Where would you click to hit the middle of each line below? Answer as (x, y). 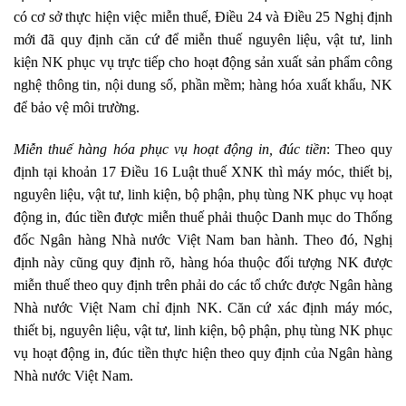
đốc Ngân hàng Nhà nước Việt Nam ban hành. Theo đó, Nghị (203, 239)
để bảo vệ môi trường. (77, 108)
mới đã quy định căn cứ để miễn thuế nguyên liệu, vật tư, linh (203, 40)
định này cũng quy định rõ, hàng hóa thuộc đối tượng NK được (203, 262)
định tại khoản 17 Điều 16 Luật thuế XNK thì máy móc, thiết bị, (203, 171)
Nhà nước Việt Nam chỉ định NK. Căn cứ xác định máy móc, (203, 307)
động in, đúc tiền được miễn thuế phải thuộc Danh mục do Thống (203, 217)
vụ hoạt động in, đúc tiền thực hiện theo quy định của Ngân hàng (203, 353)
